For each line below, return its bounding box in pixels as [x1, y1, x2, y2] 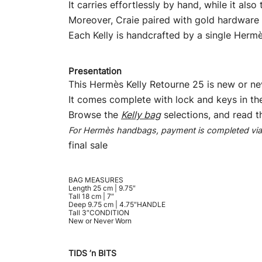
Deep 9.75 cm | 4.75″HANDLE [68, 200, 166, 209]
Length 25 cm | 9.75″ [68, 184, 136, 192]
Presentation [68, 65, 122, 77]
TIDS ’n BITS [68, 249, 116, 258]
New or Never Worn [68, 216, 132, 225]
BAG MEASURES [68, 175, 123, 184]
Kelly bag [121, 109, 161, 120]
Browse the [68, 109, 121, 120]
